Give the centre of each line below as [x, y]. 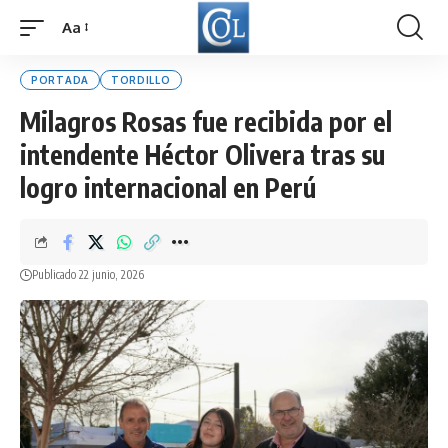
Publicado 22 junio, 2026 [88, 274]
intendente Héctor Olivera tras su [202, 154]
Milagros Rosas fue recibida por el [206, 121]
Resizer [85, 63]
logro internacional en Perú [168, 187]
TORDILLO [140, 80]
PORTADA [60, 80]
